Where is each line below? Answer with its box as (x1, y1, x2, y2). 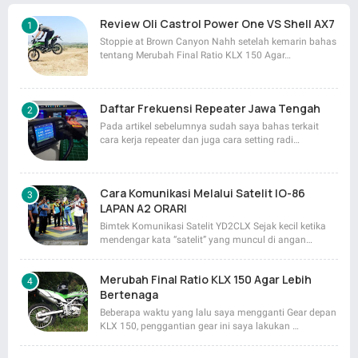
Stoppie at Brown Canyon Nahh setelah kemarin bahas (100, 36, 336, 48)
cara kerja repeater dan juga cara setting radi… (100, 134, 300, 146)
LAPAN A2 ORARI (100, 201, 187, 217)
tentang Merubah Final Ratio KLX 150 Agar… (100, 50, 291, 62)
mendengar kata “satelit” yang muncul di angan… (100, 234, 312, 246)
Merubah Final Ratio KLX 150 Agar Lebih (100, 272, 312, 288)
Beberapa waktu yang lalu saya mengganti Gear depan (100, 307, 336, 319)
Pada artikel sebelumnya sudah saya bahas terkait (100, 121, 319, 133)
